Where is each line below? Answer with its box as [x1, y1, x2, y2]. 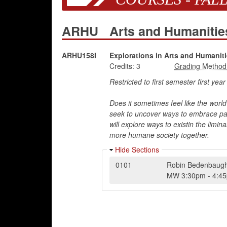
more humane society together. [109, 130, 209, 140]
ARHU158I [62, 50, 96, 60]
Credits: [109, 61, 134, 71]
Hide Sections [115, 144, 159, 155]
